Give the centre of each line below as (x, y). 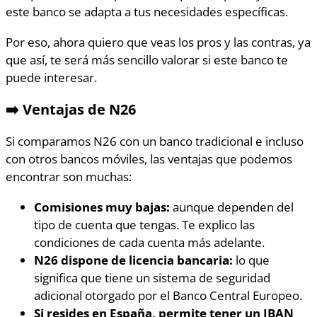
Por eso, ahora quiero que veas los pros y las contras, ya (158, 41)
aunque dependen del (232, 206)
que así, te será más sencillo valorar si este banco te (147, 59)
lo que (251, 259)
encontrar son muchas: (69, 177)
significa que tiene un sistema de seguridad (152, 277)
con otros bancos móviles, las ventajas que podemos (149, 159)
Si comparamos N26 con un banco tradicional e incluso (155, 141)
